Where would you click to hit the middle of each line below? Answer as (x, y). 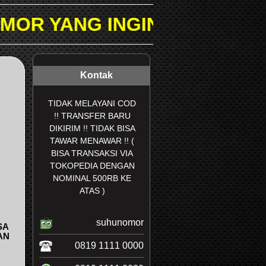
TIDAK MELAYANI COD (92, 104)
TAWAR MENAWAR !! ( (92, 141)
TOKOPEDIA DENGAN (92, 166)
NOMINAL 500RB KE (92, 178)
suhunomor (120, 223)
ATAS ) (92, 191)
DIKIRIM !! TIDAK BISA (92, 129)
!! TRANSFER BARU (92, 116)
